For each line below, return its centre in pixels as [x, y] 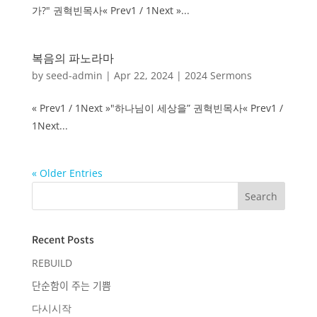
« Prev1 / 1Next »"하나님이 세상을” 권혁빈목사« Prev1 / [157, 108]
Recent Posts [63, 239]
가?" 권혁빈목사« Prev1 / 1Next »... [110, 10]
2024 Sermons [218, 75]
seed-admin [74, 75]
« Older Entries [67, 173]
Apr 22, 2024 [143, 75]
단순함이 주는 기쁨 [71, 285]
